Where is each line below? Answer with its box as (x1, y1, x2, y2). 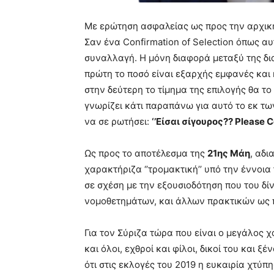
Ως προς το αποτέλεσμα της (84, 147, 207, 160)
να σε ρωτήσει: (84, 116, 152, 128)
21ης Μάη (207, 147, 250, 160)
